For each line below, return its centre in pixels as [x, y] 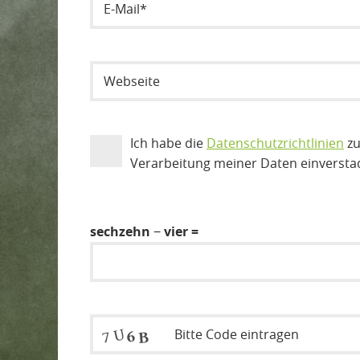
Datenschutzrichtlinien [275, 143]
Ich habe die [168, 143]
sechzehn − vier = [144, 232]
